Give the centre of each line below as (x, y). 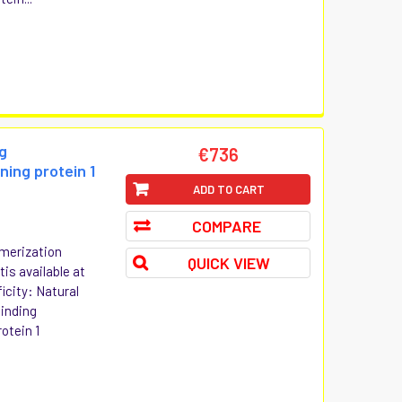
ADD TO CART (228, 189)
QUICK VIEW (228, 262)
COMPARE (227, 226)
